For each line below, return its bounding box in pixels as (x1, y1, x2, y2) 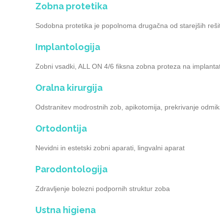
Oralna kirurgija (35, 82, 103, 93)
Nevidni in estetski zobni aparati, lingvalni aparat (35, 144, 185, 152)
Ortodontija (35, 123, 87, 134)
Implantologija (35, 42, 100, 52)
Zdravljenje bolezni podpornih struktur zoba (35, 185, 170, 192)
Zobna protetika (35, 1, 108, 11)
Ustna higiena (35, 205, 96, 215)
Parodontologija (35, 164, 108, 174)
